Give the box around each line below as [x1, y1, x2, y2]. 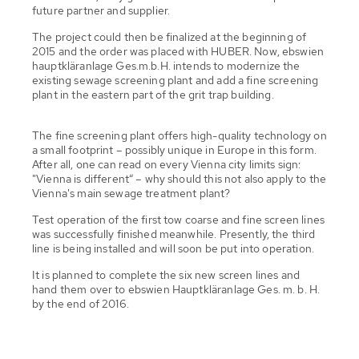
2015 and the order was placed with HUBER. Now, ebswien [32, 43, 325, 58]
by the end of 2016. [32, 296, 129, 311]
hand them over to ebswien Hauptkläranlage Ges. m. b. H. [32, 281, 321, 296]
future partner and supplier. [32, 2, 171, 18]
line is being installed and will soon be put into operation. [32, 240, 314, 256]
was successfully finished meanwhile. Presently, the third [32, 226, 316, 241]
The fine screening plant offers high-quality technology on [32, 127, 327, 143]
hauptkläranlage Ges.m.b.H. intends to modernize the [32, 58, 301, 73]
